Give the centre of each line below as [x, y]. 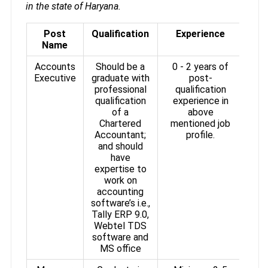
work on [120, 180]
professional [120, 89]
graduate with [120, 78]
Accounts [55, 66]
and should [120, 146]
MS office [120, 248]
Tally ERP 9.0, [121, 214]
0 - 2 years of [201, 66]
